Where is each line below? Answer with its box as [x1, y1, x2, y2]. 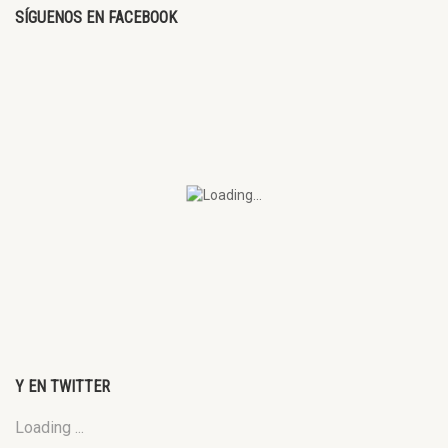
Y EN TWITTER [15, 377, 110, 396]
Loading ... [15, 418, 84, 437]
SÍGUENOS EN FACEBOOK [15, 8, 177, 27]
